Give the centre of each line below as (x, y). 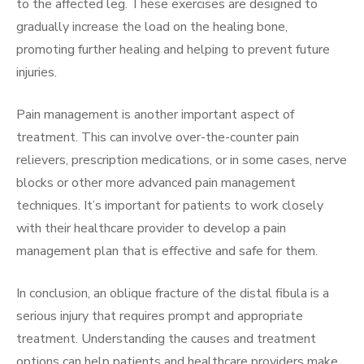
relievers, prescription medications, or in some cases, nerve (182, 160)
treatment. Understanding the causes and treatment (166, 338)
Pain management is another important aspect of (155, 114)
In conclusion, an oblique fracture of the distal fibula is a (173, 293)
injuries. (37, 72)
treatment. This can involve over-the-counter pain (158, 137)
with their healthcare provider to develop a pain (151, 228)
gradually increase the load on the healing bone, (152, 26)
